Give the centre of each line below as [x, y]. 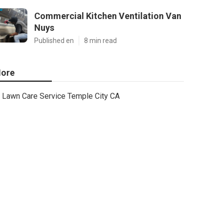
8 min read [100, 41]
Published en [54, 41]
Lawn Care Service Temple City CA [61, 96]
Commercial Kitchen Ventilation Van [108, 16]
